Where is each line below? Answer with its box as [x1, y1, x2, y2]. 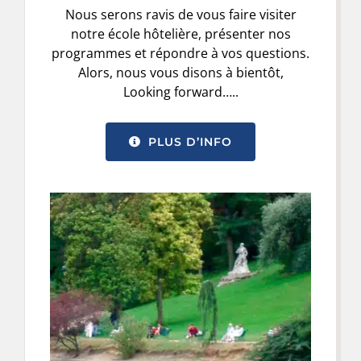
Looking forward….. [122, 82, 239, 101]
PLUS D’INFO [148, 134, 233, 149]
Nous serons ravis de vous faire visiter [64, 5, 297, 23]
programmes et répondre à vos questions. [52, 44, 309, 62]
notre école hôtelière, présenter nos [70, 24, 291, 43]
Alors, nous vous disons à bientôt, [77, 63, 284, 81]
